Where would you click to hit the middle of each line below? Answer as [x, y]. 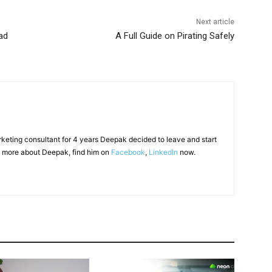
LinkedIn [163, 152]
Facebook [128, 152]
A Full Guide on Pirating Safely [175, 36]
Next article [215, 22]
